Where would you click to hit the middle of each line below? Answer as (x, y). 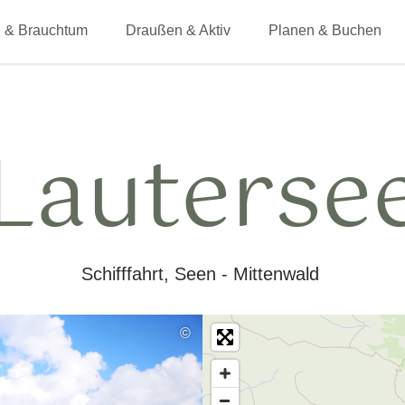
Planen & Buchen (325, 30)
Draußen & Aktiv (179, 30)
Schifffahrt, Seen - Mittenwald (200, 274)
